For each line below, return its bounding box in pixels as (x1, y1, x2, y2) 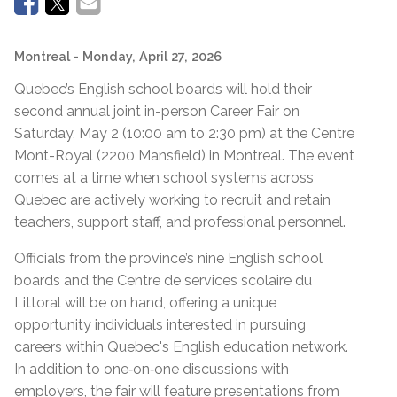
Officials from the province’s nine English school (14, 249, 323, 267)
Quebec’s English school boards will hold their (14, 80, 312, 97)
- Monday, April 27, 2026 (74, 48, 222, 64)
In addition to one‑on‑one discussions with (14, 360, 289, 378)
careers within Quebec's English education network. (14, 338, 348, 355)
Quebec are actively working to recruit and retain (14, 191, 331, 208)
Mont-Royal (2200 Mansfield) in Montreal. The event (14, 146, 354, 164)
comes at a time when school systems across (14, 168, 314, 186)
